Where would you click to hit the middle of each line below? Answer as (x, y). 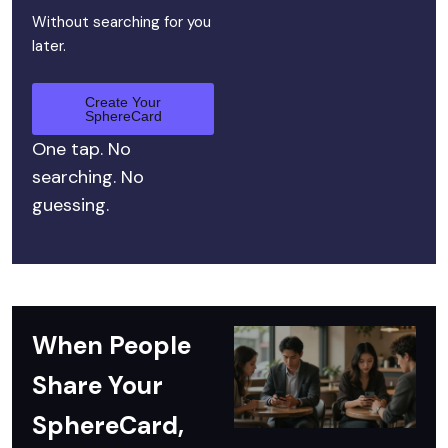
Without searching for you (121, 21)
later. (49, 45)
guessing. (70, 204)
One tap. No (81, 148)
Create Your (123, 101)
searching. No (88, 176)
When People (111, 345)
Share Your (97, 385)
